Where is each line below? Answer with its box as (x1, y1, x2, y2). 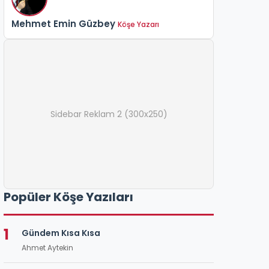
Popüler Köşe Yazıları (4, 189, 133, 205)
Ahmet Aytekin (22, 243, 73, 253)
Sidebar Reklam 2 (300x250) (50, 108, 168, 120)
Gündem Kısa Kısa (22, 227, 100, 239)
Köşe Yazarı (118, 19, 159, 29)
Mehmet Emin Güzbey (11, 17, 115, 30)
